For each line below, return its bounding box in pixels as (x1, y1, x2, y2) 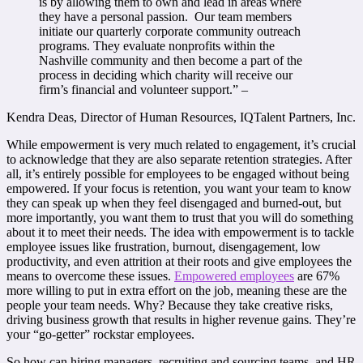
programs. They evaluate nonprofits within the (39, 39, 275, 53)
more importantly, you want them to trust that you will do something (6, 211, 353, 225)
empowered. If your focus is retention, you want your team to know (6, 181, 352, 196)
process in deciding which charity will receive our (39, 68, 293, 83)
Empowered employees (174, 269, 294, 284)
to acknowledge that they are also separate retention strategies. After (6, 152, 352, 167)
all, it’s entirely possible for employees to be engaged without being (6, 167, 349, 181)
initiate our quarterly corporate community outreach (39, 24, 301, 39)
